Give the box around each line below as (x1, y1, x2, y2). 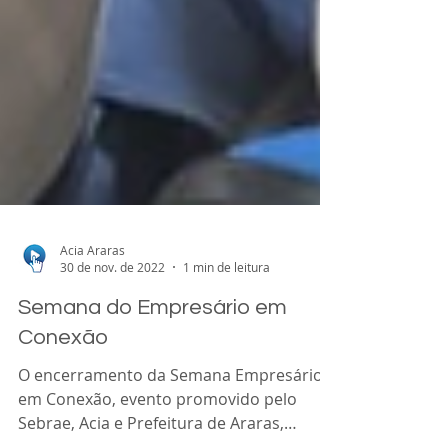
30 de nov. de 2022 (60, 349, 165, 365)
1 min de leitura (183, 349, 270, 365)
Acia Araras (60, 331, 125, 348)
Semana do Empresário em (18, 386, 287, 409)
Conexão (18, 416, 108, 439)
